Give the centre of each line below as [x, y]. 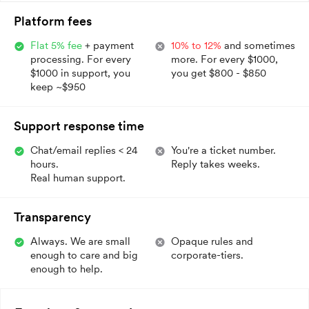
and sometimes [258, 45]
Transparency [52, 217]
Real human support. [78, 178]
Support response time [79, 126]
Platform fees [53, 21]
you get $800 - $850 [219, 73]
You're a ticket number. [223, 150]
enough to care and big [84, 255]
